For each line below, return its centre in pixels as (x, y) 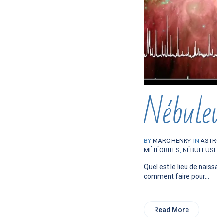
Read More (171, 210)
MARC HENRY (172, 141)
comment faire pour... (177, 177)
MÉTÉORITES (162, 150)
